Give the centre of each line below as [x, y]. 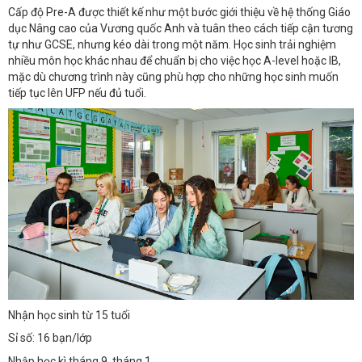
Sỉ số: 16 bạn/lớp [50, 338]
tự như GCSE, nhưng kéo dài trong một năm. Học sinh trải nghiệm [172, 45]
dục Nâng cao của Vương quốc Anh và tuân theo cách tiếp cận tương [181, 29]
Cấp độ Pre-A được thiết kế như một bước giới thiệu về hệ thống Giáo [179, 13]
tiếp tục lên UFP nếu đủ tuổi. [77, 93]
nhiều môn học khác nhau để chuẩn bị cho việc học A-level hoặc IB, [175, 61]
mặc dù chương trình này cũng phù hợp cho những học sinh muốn [173, 77]
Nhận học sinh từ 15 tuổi [69, 315]
